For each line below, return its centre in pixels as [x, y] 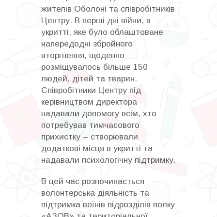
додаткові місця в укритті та [97, 148]
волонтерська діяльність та [95, 193]
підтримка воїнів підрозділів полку [108, 204]
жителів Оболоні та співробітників [108, 8]
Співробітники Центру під [91, 90]
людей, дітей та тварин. [89, 78]
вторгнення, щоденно [83, 55]
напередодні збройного [87, 43]
